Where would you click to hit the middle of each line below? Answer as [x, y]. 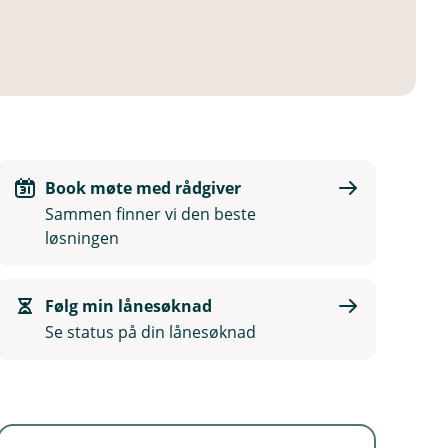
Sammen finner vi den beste [151, 214]
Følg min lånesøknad [129, 306]
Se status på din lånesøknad [151, 332]
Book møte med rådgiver [143, 188]
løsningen [82, 238]
